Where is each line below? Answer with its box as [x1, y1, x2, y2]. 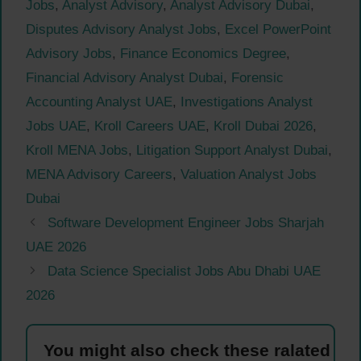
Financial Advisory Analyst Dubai [26, 70, 223, 86]
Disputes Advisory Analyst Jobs [26, 22, 217, 38]
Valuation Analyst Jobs [180, 167, 317, 183]
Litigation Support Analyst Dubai [136, 143, 328, 159]
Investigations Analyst [180, 94, 313, 110]
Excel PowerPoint [225, 22, 331, 38]
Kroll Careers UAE [94, 118, 205, 135]
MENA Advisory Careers [26, 167, 172, 183]
